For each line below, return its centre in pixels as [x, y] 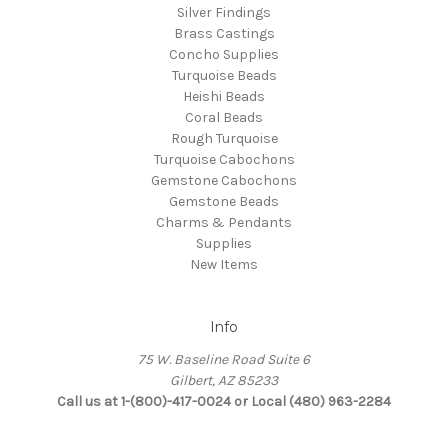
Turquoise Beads [224, 75]
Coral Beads [224, 117]
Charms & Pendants [224, 222]
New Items [224, 264]
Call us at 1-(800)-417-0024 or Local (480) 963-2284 [224, 401]
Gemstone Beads [224, 201]
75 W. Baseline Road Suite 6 [224, 359]
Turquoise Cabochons [224, 159]
